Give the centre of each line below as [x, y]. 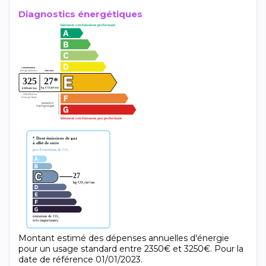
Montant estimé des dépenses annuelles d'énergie [124, 238]
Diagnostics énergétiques [80, 14]
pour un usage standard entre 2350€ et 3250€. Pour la [131, 249]
